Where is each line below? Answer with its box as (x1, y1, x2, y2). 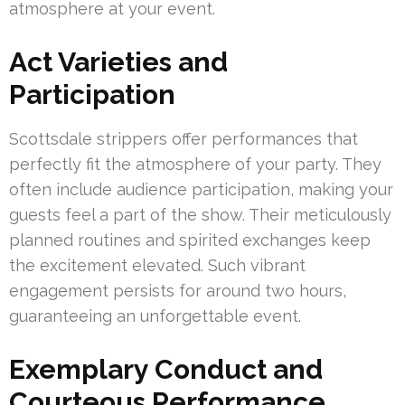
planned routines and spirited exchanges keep (9, 231, 371, 250)
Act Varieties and (9, 46, 228, 79)
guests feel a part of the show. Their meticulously (9, 205, 391, 225)
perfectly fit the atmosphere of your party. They (9, 155, 381, 174)
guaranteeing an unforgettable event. (9, 306, 301, 326)
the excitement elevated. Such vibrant (9, 256, 306, 276)
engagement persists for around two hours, (9, 281, 346, 301)
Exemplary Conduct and (9, 353, 323, 386)
